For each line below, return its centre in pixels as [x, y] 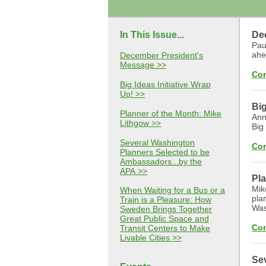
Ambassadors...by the [161, 161]
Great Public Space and [164, 218]
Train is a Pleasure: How [166, 199]
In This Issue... [152, 35]
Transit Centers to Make [165, 228]
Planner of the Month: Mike [171, 113]
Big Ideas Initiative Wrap [165, 84]
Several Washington [157, 142]
